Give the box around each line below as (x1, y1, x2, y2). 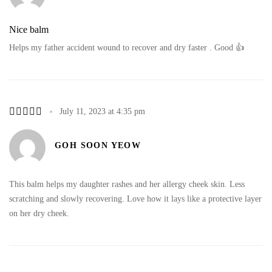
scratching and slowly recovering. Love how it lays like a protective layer (9, 194, 262, 203)
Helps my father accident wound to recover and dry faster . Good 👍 (9, 42, 244, 52)
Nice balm (9, 24, 49, 35)
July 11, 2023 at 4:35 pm (59, 106, 145, 116)
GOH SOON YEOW (55, 141, 141, 150)
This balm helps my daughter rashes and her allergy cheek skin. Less (9, 179, 245, 189)
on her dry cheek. (9, 208, 69, 218)
